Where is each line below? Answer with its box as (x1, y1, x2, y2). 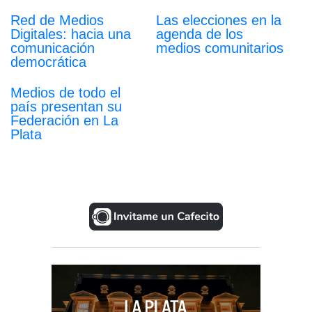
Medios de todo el (10, 85, 120, 101)
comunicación (10, 40, 95, 56)
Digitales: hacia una (10, 26, 131, 42)
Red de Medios (10, 13, 104, 29)
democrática (10, 54, 86, 70)
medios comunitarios (156, 40, 283, 56)
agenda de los (156, 26, 243, 42)
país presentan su (10, 99, 122, 115)
